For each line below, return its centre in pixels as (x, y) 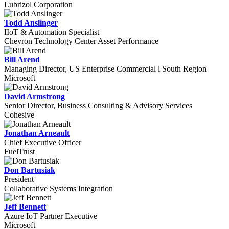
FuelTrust (19, 152)
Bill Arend (22, 60)
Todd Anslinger (31, 23)
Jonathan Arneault (37, 133)
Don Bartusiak (30, 170)
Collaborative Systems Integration (59, 188)
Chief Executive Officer (43, 142)
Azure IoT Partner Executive (51, 216)
